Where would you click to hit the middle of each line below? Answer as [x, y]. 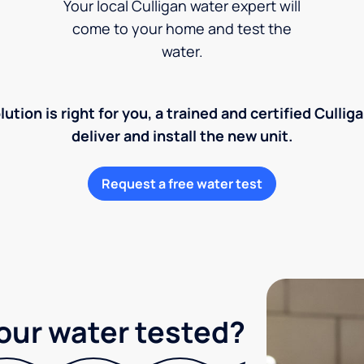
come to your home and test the [182, 28]
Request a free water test [182, 183]
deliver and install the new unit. [182, 135]
